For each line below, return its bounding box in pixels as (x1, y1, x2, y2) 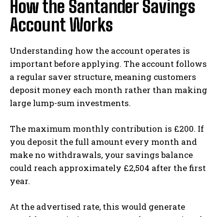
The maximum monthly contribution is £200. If (10, 123, 204, 134)
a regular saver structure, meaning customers (10, 71, 196, 82)
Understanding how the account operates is (10, 45, 190, 56)
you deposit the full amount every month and (10, 136, 197, 147)
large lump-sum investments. (10, 97, 131, 108)
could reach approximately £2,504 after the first (10, 162, 206, 173)
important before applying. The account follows (10, 58, 207, 69)
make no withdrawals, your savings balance (10, 149, 193, 160)
